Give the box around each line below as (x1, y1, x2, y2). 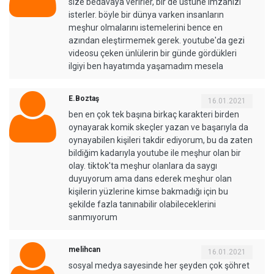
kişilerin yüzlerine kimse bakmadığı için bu (68, 187, 228, 197)
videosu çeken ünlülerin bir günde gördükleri (68, 48, 237, 59)
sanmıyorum (68, 212, 117, 223)
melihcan (68, 245, 100, 254)
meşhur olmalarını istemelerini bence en (68, 23, 223, 33)
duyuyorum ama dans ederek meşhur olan (68, 174, 232, 184)
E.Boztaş (68, 94, 99, 103)
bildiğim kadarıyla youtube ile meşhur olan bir (68, 148, 241, 158)
